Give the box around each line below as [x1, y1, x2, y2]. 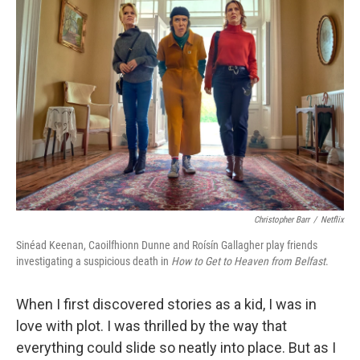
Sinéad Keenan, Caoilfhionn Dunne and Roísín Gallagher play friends [16, 239, 317, 252]
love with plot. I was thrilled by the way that [16, 317, 287, 334]
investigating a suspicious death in [16, 255, 171, 268]
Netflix [321, 215, 344, 225]
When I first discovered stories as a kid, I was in [16, 296, 317, 313]
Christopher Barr [254, 215, 309, 225]
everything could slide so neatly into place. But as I [16, 339, 336, 356]
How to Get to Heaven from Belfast [171, 255, 325, 268]
